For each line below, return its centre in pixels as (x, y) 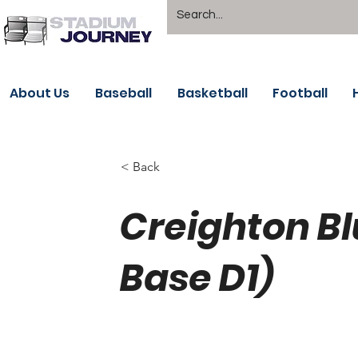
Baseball (123, 93)
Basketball (213, 93)
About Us (40, 93)
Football (300, 93)
